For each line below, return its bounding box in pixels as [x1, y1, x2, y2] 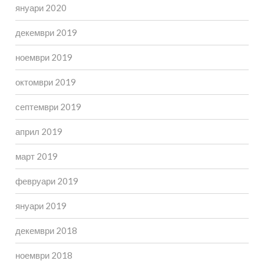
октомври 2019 [15, 77, 76, 88]
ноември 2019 [15, 52, 72, 63]
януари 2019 [15, 200, 67, 212]
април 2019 [15, 126, 62, 137]
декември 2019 [15, 27, 77, 38]
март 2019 [15, 151, 58, 162]
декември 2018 [15, 225, 77, 236]
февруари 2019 [15, 176, 78, 187]
